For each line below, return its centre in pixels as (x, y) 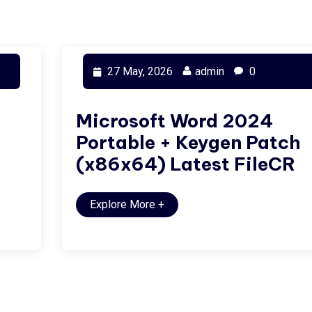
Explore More (124, 204)
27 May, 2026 (139, 71)
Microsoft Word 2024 (174, 121)
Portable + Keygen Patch (188, 142)
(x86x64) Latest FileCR (186, 164)
